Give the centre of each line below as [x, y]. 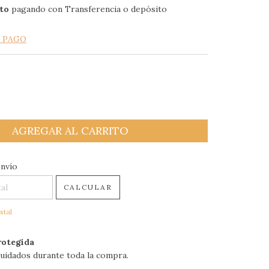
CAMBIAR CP [177, 165]
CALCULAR [88, 187]
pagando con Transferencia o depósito [88, 9]
